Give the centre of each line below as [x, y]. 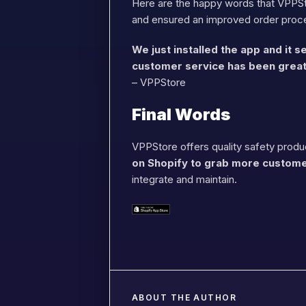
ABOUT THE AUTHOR [184, 297]
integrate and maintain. [184, 179]
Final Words [181, 114]
